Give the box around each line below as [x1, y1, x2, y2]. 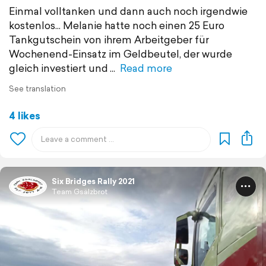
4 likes [9, 107, 40, 123]
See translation [9, 83, 66, 94]
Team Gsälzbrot [52, 186, 107, 197]
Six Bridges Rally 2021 [52, 175, 135, 187]
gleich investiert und [9, 60, 108, 75]
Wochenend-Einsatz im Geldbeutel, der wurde [9, 46, 232, 61]
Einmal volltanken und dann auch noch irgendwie [9, 3, 248, 18]
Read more [120, 60, 172, 75]
